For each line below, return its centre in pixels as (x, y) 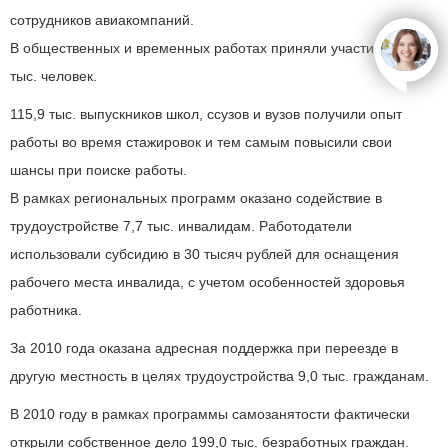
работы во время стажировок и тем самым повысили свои (201, 142)
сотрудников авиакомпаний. (102, 20)
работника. (46, 310)
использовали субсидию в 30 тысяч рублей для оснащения (204, 254)
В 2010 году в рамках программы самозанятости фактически (210, 414)
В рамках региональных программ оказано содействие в (196, 198)
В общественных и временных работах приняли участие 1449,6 (220, 48)
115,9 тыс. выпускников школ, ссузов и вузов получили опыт (206, 114)
